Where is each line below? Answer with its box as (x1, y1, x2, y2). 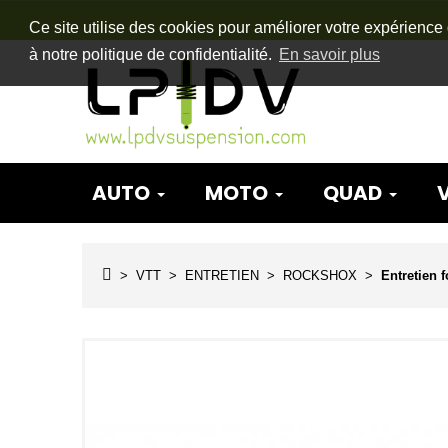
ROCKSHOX (283, 267, 357, 283)
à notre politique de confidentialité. (28, 46, 276, 64)
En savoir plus (278, 46, 380, 64)
